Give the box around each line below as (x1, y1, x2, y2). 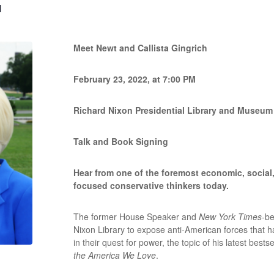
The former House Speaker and (73, 210, 199, 223)
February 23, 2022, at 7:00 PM (73, 72, 196, 85)
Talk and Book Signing (73, 135, 171, 147)
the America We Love (73, 248, 157, 261)
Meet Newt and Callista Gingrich (73, 41, 210, 54)
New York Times (199, 210, 262, 223)
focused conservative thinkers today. (73, 179, 229, 191)
